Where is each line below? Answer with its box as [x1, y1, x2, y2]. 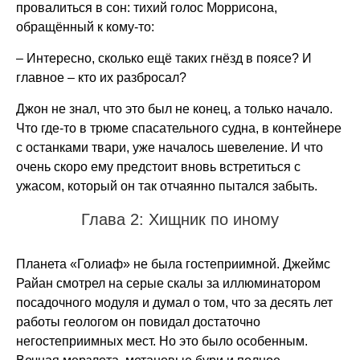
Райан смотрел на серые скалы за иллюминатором [16, 276, 321, 290]
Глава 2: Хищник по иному [81, 211, 279, 228]
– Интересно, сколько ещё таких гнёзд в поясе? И [16, 51, 312, 65]
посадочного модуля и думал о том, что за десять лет [16, 296, 333, 309]
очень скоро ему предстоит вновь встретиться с [16, 160, 301, 174]
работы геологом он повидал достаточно [16, 315, 260, 329]
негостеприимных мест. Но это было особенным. [16, 334, 308, 348]
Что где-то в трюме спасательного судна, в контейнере [16, 121, 342, 135]
